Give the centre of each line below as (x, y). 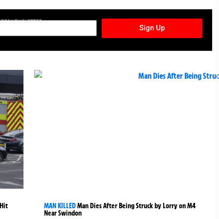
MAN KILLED (60, 206)
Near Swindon (63, 213)
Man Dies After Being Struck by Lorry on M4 (137, 206)
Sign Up (152, 28)
